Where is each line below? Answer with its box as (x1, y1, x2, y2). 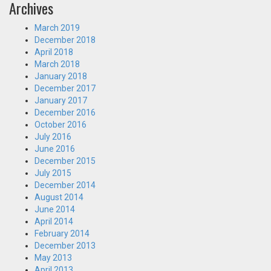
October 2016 (34, 120, 87, 129)
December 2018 (34, 35, 96, 45)
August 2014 (34, 192, 83, 202)
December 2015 (34, 156, 96, 166)
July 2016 (34, 132, 71, 142)
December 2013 (34, 241, 96, 250)
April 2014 (34, 217, 73, 226)
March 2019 (34, 23, 80, 33)
